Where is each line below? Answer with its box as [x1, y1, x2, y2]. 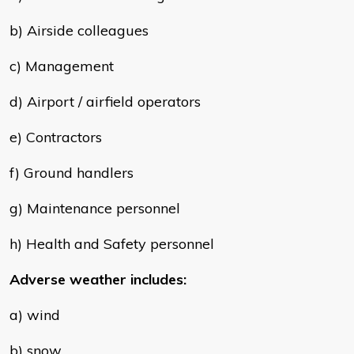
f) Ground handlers [9, 164, 134, 183]
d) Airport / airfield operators [9, 92, 201, 111]
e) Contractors [9, 128, 102, 147]
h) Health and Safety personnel [9, 235, 214, 254]
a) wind [9, 306, 60, 325]
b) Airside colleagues [9, 21, 149, 40]
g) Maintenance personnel [9, 199, 180, 218]
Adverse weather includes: [9, 270, 186, 289]
